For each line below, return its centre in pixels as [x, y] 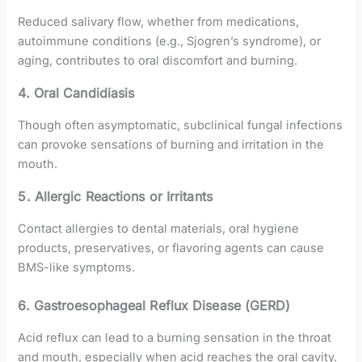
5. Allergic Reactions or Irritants [115, 196]
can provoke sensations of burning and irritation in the [171, 144]
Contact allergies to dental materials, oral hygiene [159, 228]
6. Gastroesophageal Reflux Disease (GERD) [154, 305]
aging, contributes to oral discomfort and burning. [158, 60]
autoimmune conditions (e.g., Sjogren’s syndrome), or [170, 41]
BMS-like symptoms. [77, 267]
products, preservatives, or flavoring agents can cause [171, 248]
